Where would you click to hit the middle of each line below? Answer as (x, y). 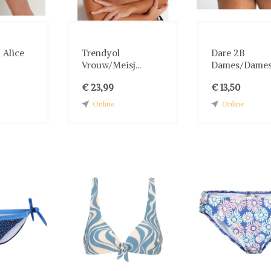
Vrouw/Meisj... (111, 65)
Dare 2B (228, 53)
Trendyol (100, 53)
